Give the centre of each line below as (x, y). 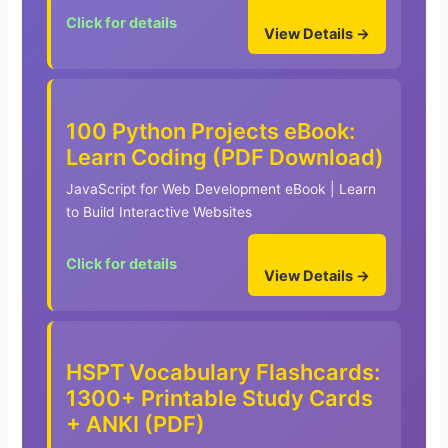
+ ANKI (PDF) (136, 423)
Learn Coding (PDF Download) (225, 156)
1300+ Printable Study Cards (220, 397)
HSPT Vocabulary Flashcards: (223, 371)
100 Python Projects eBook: (211, 130)
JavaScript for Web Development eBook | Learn (221, 188)
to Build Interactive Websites (159, 211)
